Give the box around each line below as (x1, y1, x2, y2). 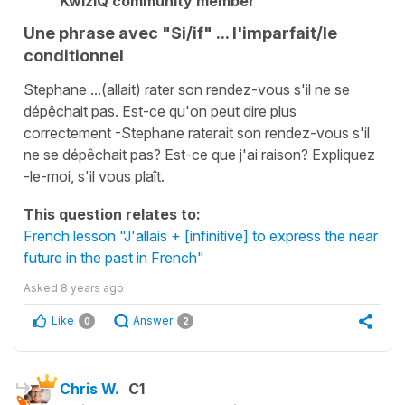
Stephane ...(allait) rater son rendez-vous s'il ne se (24, 80, 350, 99)
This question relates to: (24, 204, 201, 223)
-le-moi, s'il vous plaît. (24, 166, 165, 185)
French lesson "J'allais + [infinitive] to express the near (24, 226, 378, 245)
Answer (133, 313, 173, 327)
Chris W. (60, 379, 119, 398)
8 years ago (61, 280, 124, 295)
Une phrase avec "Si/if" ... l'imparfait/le (24, 24, 337, 42)
